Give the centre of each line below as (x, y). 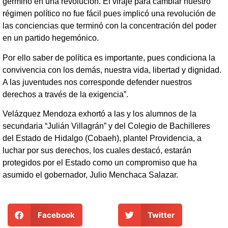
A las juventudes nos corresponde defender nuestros (97, 82)
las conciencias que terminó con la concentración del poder (109, 26)
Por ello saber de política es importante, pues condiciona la (109, 58)
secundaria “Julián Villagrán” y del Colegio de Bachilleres (106, 126)
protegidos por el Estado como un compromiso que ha (100, 162)
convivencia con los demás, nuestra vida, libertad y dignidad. (112, 70)
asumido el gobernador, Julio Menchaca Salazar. (91, 175)
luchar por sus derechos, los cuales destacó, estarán (97, 150)
